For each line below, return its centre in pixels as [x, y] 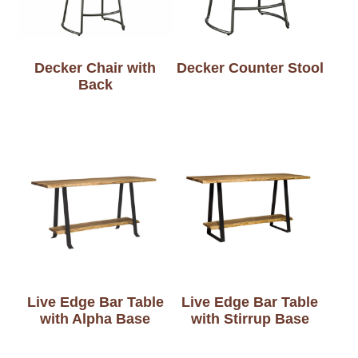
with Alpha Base [95, 319]
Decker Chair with [95, 68]
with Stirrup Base [250, 319]
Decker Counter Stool [250, 68]
